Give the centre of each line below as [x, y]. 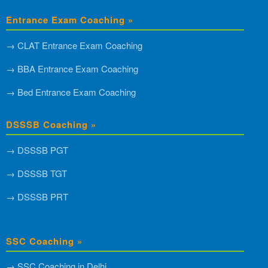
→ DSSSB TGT [36, 173]
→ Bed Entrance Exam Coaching [71, 92]
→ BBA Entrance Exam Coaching [72, 68]
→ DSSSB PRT [37, 196]
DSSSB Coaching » [51, 124]
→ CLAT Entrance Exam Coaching [74, 45]
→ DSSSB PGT [37, 150]
